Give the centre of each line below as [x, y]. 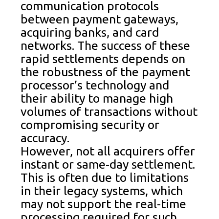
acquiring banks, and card [90, 32]
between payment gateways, [100, 19]
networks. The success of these [106, 45]
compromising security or [90, 124]
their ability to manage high [97, 98]
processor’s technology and [95, 85]
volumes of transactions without [109, 111]
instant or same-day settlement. [108, 164]
